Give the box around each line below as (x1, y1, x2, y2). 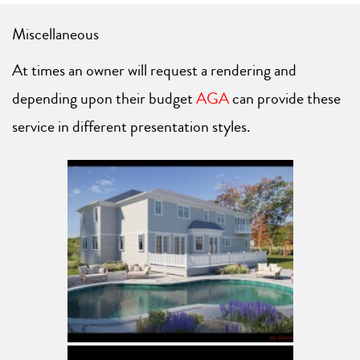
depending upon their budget (12, 87, 196, 110)
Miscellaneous (12, 22, 99, 46)
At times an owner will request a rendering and (12, 59, 297, 82)
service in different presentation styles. (12, 115, 251, 138)
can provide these (229, 87, 341, 110)
